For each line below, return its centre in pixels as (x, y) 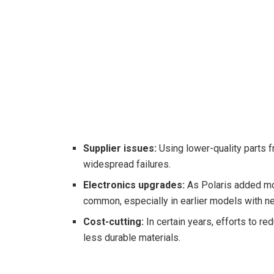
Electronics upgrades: (134, 185)
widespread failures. (127, 164)
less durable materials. (132, 237)
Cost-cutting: (114, 221)
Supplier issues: (120, 148)
